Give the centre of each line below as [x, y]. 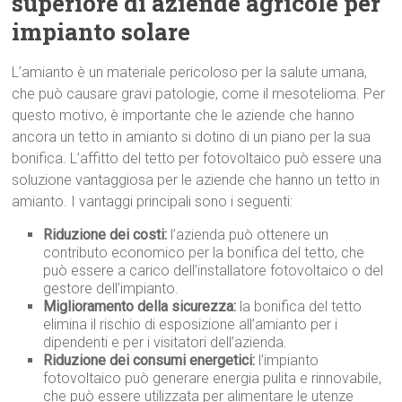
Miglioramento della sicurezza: [140, 307]
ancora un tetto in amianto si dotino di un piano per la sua [192, 137]
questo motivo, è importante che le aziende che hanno [184, 116]
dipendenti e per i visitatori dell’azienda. [166, 343]
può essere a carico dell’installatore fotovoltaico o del [214, 271]
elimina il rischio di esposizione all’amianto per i [191, 325]
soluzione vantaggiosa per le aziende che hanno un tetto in [196, 180]
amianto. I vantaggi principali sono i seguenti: [153, 202]
